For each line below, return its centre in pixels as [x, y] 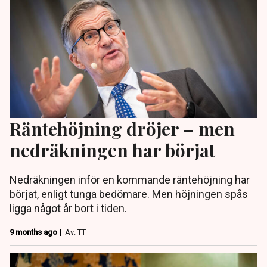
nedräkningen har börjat [112, 150]
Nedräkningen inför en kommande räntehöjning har [130, 180]
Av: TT [75, 232]
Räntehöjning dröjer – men [122, 129]
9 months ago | [36, 232]
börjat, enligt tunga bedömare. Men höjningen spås [129, 194]
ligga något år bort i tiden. [68, 209]
